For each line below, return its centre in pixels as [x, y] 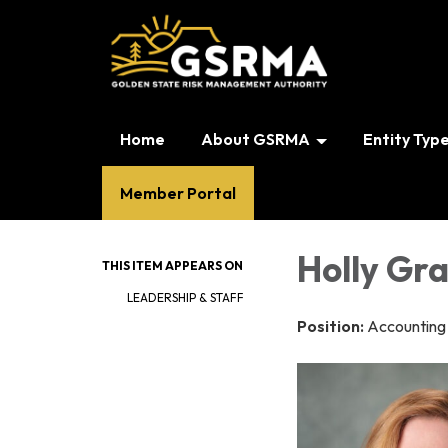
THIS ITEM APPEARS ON [172, 265]
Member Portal [178, 193]
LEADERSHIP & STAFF [185, 297]
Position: [332, 325]
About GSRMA [255, 139]
